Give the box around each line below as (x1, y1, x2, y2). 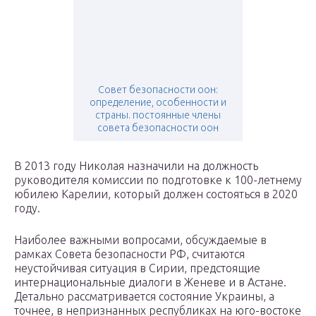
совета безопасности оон (97, 122, 219, 134)
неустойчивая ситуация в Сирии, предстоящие (14, 262, 260, 275)
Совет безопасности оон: (98, 84, 218, 96)
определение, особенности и (90, 97, 226, 109)
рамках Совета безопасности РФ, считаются (14, 248, 245, 261)
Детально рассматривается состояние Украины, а (14, 290, 274, 303)
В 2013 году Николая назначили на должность (14, 159, 258, 173)
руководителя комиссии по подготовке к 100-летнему (14, 174, 302, 187)
